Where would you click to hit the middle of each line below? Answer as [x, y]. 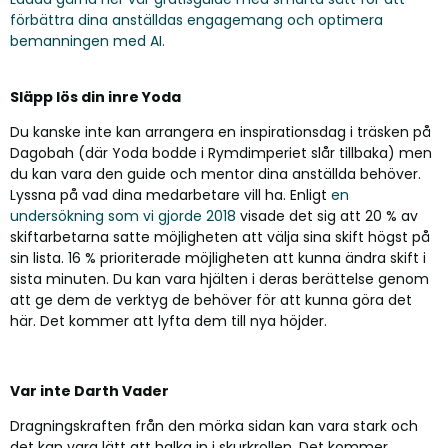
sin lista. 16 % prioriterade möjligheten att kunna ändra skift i [218, 258]
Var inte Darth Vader [89, 391]
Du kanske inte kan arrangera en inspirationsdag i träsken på [220, 132]
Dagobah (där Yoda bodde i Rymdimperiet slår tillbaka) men [221, 153]
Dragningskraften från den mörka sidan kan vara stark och [214, 426]
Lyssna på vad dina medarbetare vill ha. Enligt [170, 195]
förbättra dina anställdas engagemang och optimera [196, 20]
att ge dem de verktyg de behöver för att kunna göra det [211, 300]
